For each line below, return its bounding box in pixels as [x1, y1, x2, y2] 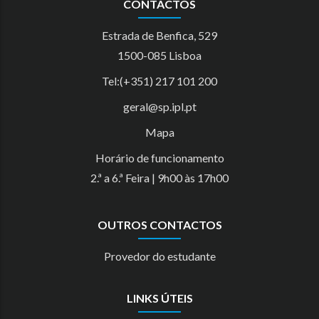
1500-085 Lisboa [117, 48, 202, 63]
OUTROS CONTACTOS [97, 218, 222, 232]
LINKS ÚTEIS [126, 291, 193, 305]
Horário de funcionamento [95, 151, 224, 165]
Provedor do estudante [103, 249, 216, 263]
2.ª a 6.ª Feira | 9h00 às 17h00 [90, 171, 229, 185]
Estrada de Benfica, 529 [102, 28, 217, 43]
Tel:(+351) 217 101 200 [102, 74, 217, 88]
